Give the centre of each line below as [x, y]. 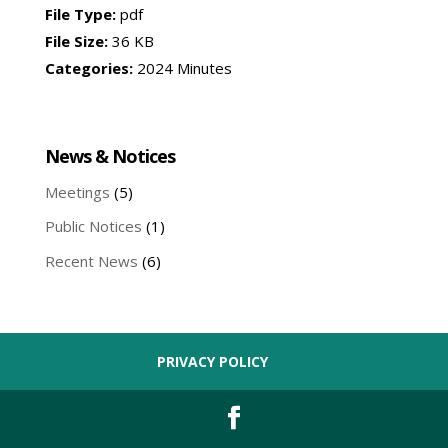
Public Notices [93, 226]
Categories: [90, 67]
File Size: [78, 40]
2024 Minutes [184, 67]
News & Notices [109, 155]
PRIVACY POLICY [213, 361]
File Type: [82, 13]
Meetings [77, 191]
